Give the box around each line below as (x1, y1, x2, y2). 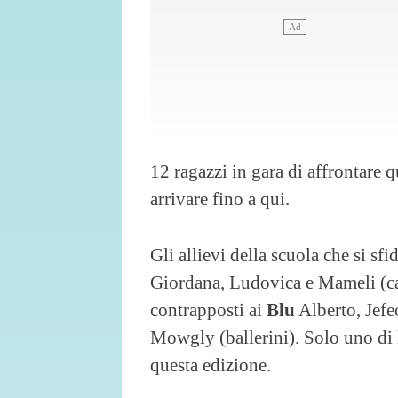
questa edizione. (150, 354, 271, 375)
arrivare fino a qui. (150, 188, 290, 210)
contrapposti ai (150, 298, 267, 320)
